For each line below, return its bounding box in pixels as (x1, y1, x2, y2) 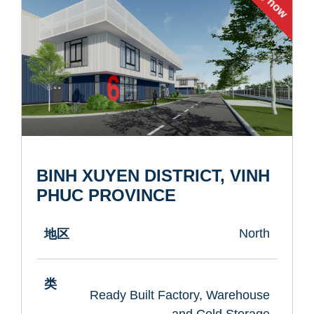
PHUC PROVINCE (36, 185, 177, 205)
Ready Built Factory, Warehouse (90, 288, 271, 303)
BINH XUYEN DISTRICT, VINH (36, 165, 271, 185)
